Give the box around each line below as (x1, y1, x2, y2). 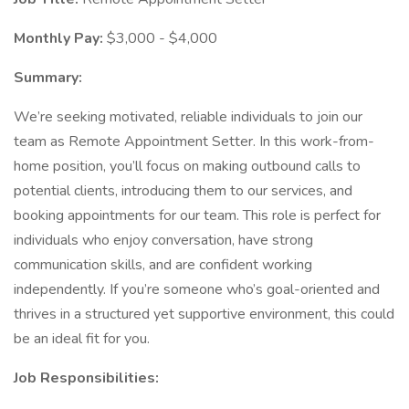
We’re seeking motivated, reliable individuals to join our (14, 107, 362, 127)
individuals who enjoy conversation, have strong (14, 230, 313, 250)
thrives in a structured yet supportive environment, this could (14, 304, 394, 324)
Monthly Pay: (14, 28, 107, 48)
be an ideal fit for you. (14, 329, 150, 349)
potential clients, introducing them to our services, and (14, 181, 352, 201)
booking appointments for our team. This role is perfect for (14, 205, 381, 225)
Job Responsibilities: (14, 368, 159, 388)
